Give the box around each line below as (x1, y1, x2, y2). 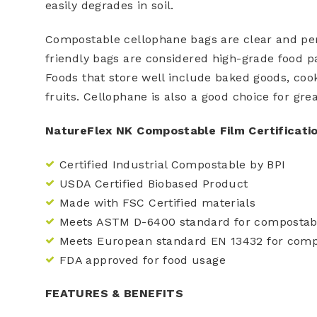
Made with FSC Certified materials (59, 195, 256, 209)
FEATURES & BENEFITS (45, 286, 183, 300)
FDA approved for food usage (59, 253, 226, 267)
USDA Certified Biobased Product (59, 176, 248, 190)
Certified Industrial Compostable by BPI (59, 157, 286, 171)
